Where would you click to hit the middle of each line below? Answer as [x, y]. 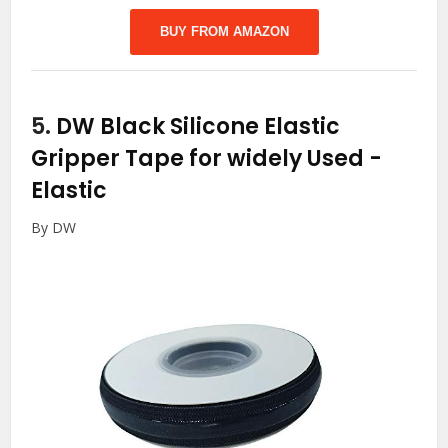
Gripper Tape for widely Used [200, 158]
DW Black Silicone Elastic [198, 126]
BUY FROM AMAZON [224, 31]
